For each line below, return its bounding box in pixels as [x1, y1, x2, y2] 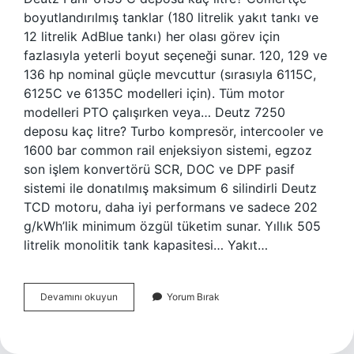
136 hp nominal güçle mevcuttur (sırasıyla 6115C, [24, 66, 316, 82]
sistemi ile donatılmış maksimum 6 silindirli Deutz [24, 180, 317, 196]
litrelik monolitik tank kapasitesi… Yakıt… [24, 237, 268, 253]
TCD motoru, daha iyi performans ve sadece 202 [24, 199, 318, 215]
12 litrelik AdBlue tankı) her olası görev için [24, 28, 280, 44]
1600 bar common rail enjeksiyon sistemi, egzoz [24, 142, 312, 158]
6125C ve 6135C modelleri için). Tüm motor [24, 85, 284, 101]
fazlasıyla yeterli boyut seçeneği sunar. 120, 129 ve [24, 47, 327, 63]
